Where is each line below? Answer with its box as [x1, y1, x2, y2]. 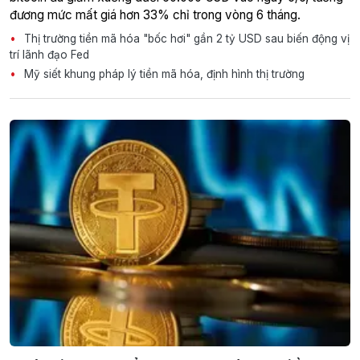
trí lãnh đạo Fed [10, 47, 89, 61]
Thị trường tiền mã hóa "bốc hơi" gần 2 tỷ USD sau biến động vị [21, 31, 350, 45]
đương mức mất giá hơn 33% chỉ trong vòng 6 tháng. [10, 6, 301, 22]
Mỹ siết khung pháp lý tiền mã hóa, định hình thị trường [21, 67, 305, 80]
